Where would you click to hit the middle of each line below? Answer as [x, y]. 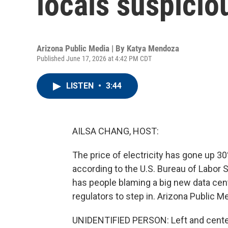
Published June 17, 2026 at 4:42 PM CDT [94, 59]
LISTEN [81, 86]
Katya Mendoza [153, 48]
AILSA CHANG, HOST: [116, 131]
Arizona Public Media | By [82, 48]
